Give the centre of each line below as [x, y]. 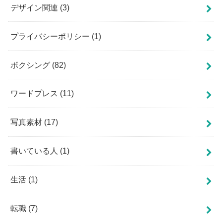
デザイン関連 [35, 7]
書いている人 [35, 151]
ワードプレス [35, 93]
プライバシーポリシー [51, 36]
